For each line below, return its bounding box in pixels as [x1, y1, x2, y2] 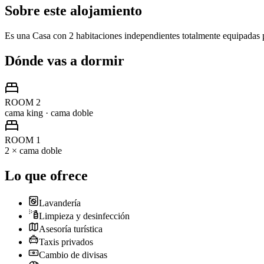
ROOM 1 [5, 134, 41, 145]
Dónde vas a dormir [5, 52, 124, 68]
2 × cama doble [5, 145, 62, 156]
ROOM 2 [5, 97, 41, 107]
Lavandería [39, 197, 81, 208]
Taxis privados [39, 236, 93, 247]
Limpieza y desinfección [39, 210, 130, 221]
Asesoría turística [39, 223, 103, 234]
